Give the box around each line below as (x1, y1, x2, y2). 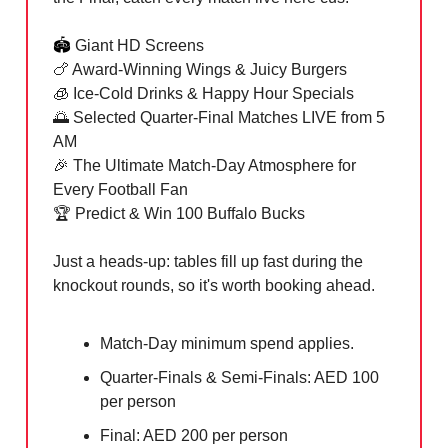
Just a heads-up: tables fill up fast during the (53, 253, 363, 271)
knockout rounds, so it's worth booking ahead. (53, 277, 375, 295)
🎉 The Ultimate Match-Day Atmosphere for (53, 157, 356, 175)
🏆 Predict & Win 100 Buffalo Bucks (53, 205, 305, 223)
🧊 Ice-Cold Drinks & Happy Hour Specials (53, 85, 354, 103)
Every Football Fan (53, 181, 188, 199)
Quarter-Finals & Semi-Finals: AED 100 (100, 369, 379, 387)
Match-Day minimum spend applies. (100, 335, 354, 353)
